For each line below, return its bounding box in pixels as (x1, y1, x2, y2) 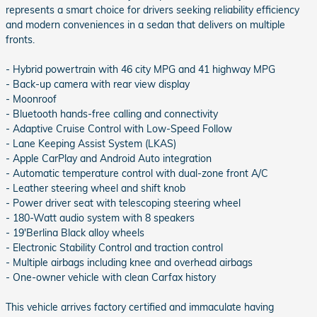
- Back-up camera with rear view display (6, 78, 190, 91)
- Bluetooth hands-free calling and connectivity (6, 108, 218, 121)
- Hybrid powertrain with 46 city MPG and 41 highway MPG (6, 63, 275, 76)
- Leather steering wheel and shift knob (6, 182, 185, 195)
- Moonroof (6, 93, 57, 106)
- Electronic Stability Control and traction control (6, 241, 223, 255)
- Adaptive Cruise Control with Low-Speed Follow (6, 122, 232, 136)
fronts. (6, 33, 35, 47)
